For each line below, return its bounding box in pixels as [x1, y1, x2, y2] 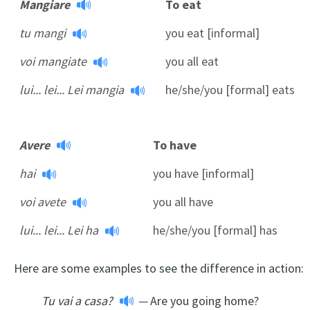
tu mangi [19, 24, 66, 41]
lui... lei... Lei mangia [19, 81, 124, 98]
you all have [153, 193, 213, 210]
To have [153, 136, 197, 153]
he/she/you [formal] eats [165, 81, 295, 98]
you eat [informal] [165, 24, 259, 41]
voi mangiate [19, 53, 86, 69]
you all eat [165, 53, 219, 69]
